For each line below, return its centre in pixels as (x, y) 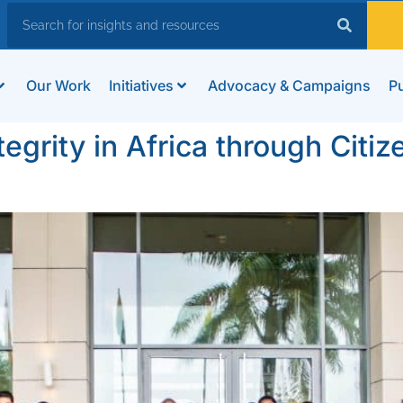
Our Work (58, 86)
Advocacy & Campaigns (289, 86)
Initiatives (141, 86)
